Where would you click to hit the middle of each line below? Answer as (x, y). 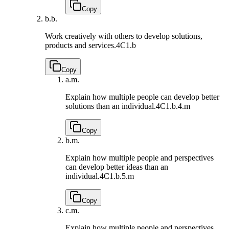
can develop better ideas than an (117, 167)
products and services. (81, 45)
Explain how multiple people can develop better (142, 97)
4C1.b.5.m (117, 176)
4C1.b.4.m (173, 106)
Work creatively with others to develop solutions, (124, 36)
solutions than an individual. (111, 106)
